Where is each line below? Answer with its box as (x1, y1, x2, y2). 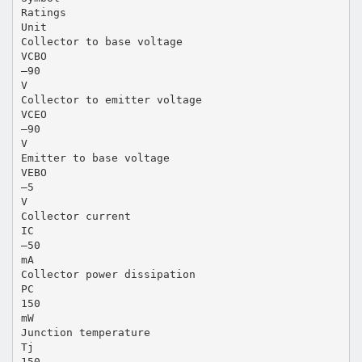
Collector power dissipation (20, 267, 196, 280)
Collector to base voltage (20, 35, 183, 48)
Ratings (20, 6, 66, 19)
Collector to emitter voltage (20, 93, 202, 106)
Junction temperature (20, 326, 150, 339)
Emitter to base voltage (20, 151, 170, 164)
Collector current (20, 209, 131, 222)
